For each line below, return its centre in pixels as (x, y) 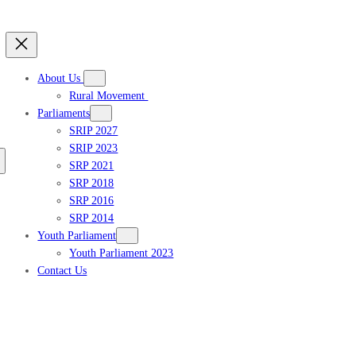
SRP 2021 (92, 166)
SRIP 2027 (94, 131)
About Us (61, 78)
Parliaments (64, 113)
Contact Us (62, 271)
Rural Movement (109, 96)
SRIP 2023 (94, 148)
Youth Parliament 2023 (122, 253)
